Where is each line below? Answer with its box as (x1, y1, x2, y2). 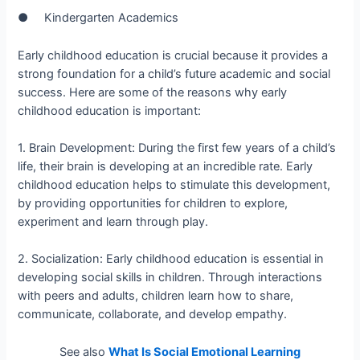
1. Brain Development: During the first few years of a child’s (18, 140, 337, 155)
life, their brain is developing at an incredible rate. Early (18, 158, 313, 174)
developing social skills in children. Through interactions (18, 270, 323, 285)
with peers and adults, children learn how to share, (18, 288, 294, 304)
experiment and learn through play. (18, 214, 209, 229)
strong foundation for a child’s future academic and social (18, 66, 331, 81)
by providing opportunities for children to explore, (18, 195, 288, 211)
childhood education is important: (18, 103, 202, 118)
